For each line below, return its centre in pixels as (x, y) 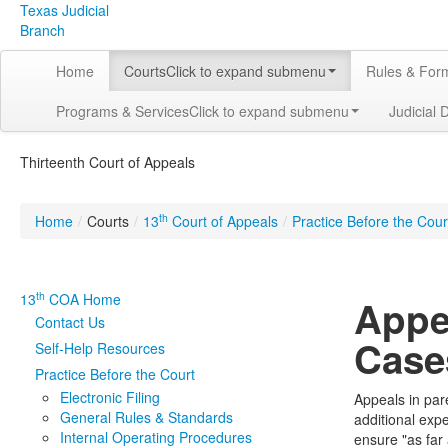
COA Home (83, 299)
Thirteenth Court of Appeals (107, 162)
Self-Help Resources (100, 348)
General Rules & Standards (146, 417)
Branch (42, 30)
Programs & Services (122, 111)
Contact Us (70, 322)
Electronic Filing (110, 397)
